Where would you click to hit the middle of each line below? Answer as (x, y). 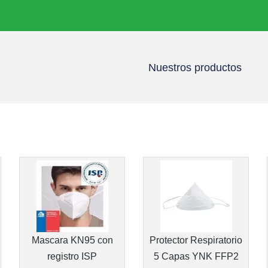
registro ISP (72, 256)
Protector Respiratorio (196, 240)
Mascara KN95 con (72, 240)
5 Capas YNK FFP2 (196, 256)
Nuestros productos (195, 67)
